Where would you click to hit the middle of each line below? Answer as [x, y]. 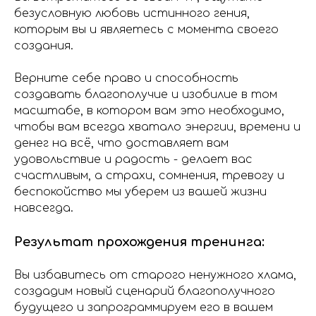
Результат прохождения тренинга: [139, 242]
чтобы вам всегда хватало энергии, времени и [157, 127]
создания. [44, 46]
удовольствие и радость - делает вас [133, 159]
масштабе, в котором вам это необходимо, [149, 111]
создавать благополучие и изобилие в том [146, 95]
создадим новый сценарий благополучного [145, 291]
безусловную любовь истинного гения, [132, 13]
